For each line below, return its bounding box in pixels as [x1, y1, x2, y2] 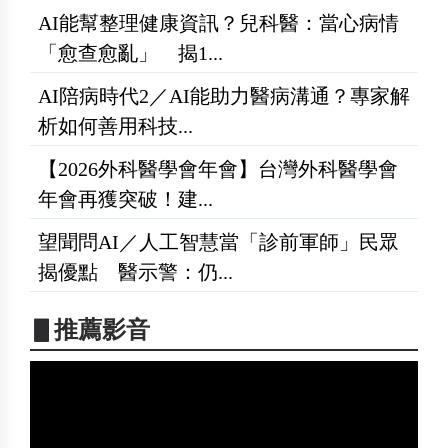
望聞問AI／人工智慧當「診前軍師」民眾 [38, 230, 399, 253]
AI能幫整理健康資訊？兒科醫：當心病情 [38, 11, 399, 34]
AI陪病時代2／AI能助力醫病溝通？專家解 [38, 84, 410, 107]
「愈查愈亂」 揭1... [38, 41, 223, 64]
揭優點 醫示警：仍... [38, 260, 233, 283]
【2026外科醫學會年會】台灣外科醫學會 [38, 157, 398, 180]
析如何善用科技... [38, 114, 193, 137]
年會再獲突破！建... [38, 187, 213, 210]
